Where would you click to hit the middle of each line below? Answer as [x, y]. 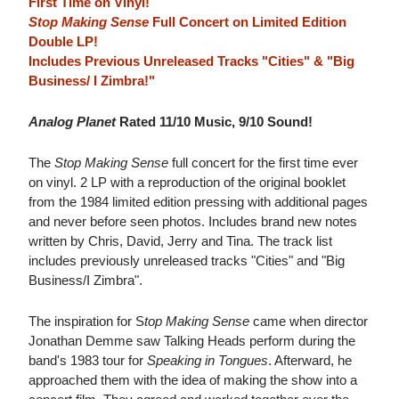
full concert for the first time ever [263, 163]
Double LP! [63, 42]
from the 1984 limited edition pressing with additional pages [198, 202]
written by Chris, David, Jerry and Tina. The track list [180, 241]
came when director [309, 322]
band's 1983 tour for [88, 361]
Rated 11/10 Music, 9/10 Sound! [214, 122]
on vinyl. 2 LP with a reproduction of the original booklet [187, 183]
